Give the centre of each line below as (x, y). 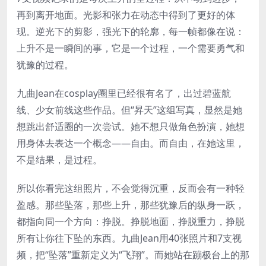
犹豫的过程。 (45, 65)
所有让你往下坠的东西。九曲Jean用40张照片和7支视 (129, 238)
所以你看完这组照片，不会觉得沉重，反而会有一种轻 (131, 189)
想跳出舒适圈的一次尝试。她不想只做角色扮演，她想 (131, 127)
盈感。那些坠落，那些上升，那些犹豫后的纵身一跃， (131, 205)
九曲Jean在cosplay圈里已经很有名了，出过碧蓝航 (124, 94)
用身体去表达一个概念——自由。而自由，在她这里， (131, 143)
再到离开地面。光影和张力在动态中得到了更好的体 (126, 15)
